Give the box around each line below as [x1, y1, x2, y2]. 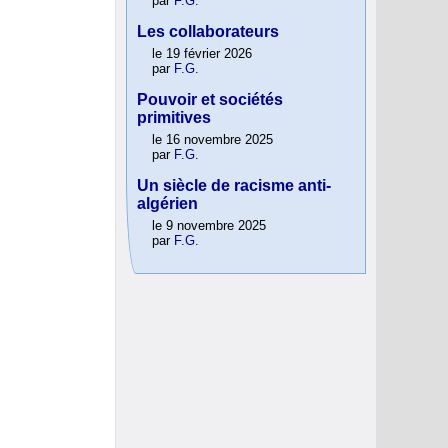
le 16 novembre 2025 [152, 132, 273, 148]
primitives [137, 109, 211, 127]
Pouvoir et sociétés [137, 91, 283, 109]
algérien [137, 195, 198, 213]
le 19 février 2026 [152, 46, 252, 62]
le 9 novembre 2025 [152, 218, 266, 234]
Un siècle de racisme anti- [137, 177, 331, 195]
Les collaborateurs [137, 23, 279, 41]
